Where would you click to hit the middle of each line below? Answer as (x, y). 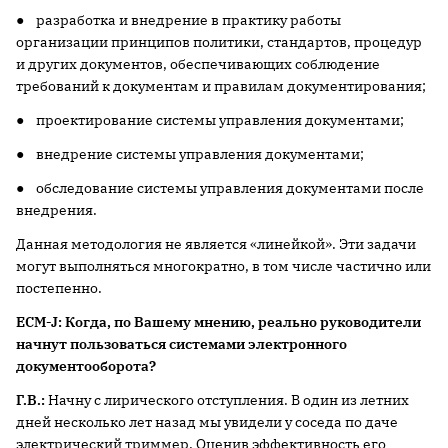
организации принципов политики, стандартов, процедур (219, 42)
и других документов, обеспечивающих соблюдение (198, 64)
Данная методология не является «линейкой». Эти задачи (216, 244)
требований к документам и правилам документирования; (221, 86)
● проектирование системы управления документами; (210, 120)
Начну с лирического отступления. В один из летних (228, 400)
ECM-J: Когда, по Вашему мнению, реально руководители (218, 322)
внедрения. (56, 210)
